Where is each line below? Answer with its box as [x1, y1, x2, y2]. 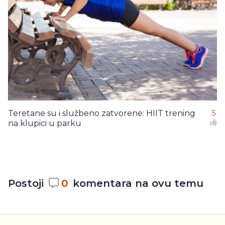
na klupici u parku [8, 118, 81, 128]
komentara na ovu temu [73, 177, 203, 189]
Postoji [8, 177, 44, 189]
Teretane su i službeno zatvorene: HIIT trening [8, 108, 195, 118]
